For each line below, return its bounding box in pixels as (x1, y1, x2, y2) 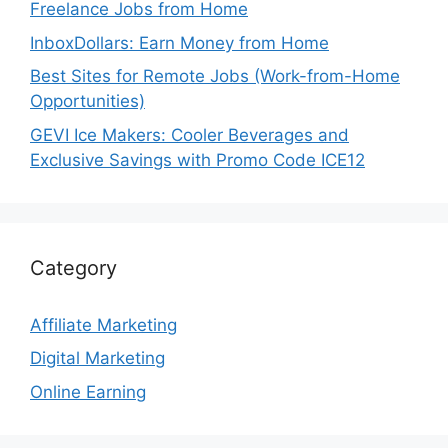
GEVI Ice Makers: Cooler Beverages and (30, 124, 349, 145)
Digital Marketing (30, 348, 165, 368)
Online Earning (30, 381, 146, 402)
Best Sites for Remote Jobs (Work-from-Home (30, 66, 400, 86)
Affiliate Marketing (30, 314, 177, 335)
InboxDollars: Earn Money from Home (30, 32, 329, 53)
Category (30, 255, 117, 280)
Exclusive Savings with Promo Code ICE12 (30, 149, 365, 170)
